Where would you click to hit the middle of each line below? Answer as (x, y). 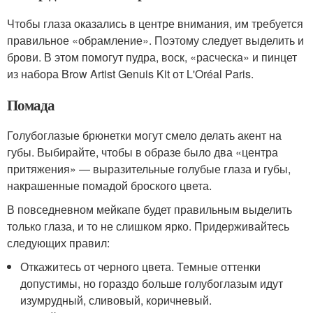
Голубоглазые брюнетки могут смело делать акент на (144, 135)
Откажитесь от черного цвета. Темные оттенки (141, 266)
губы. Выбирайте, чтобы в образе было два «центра (143, 152)
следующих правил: (58, 242)
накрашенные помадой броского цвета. (109, 185)
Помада (31, 104)
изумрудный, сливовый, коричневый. (116, 300)
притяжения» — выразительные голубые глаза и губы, (149, 168)
